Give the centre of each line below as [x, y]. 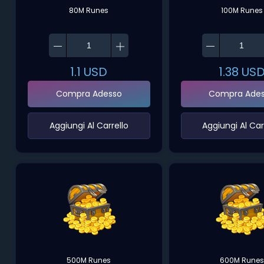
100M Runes [242, 10]
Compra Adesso [89, 94]
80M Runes [89, 10]
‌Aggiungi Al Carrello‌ [89, 126]
